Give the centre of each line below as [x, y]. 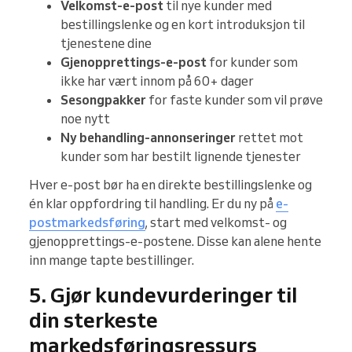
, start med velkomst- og [216, 223]
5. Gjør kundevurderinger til [163, 295]
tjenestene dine [106, 44]
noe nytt [85, 119]
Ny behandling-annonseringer [148, 138]
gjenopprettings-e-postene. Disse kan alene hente [175, 242]
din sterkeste [93, 320]
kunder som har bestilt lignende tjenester [181, 157]
